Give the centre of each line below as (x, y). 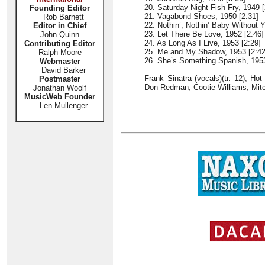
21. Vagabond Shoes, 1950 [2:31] (201, 16)
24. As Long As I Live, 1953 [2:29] (203, 43)
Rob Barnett (63, 17)
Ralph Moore (60, 52)
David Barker (60, 70)
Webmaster (60, 61)
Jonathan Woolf (60, 88)
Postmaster (60, 79)
